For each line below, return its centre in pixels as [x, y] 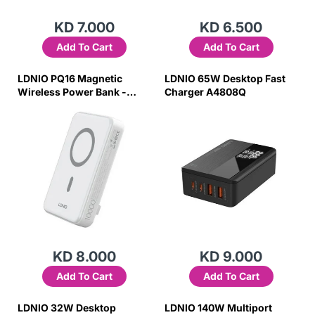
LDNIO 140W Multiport [218, 308]
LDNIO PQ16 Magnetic [70, 78]
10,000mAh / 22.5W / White [84, 105]
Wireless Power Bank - [72, 92]
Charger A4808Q [205, 92]
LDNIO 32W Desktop [67, 308]
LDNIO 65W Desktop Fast [225, 78]
